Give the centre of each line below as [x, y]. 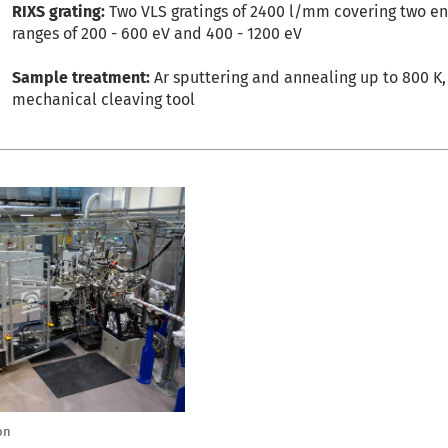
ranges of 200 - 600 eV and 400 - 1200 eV [157, 33]
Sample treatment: [81, 77]
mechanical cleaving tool [104, 99]
